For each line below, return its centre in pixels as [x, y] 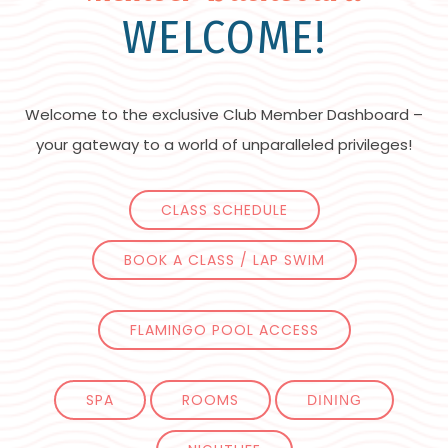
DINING [334, 400]
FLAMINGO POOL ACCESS [224, 330]
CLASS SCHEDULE [224, 210]
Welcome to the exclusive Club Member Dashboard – [224, 115]
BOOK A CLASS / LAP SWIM [224, 260]
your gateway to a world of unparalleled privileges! [224, 145]
